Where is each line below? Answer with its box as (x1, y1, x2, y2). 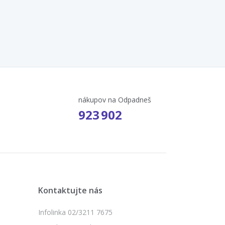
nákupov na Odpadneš (78, 94, 151, 104)
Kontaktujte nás (38, 184, 102, 196)
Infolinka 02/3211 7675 (38, 207, 113, 217)
